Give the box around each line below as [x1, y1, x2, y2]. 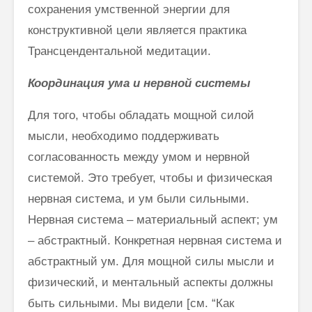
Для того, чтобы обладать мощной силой [28, 108, 254, 122]
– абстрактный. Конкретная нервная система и [28, 233, 282, 247]
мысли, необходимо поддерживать [28, 129, 219, 143]
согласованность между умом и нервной [28, 150, 250, 164]
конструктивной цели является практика [28, 23, 247, 37]
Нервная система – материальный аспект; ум [28, 212, 278, 226]
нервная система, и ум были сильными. [28, 192, 249, 205]
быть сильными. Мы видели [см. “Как [28, 296, 234, 310]
